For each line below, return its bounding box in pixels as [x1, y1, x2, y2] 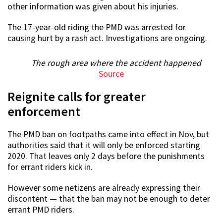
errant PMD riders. [7, 204, 74, 216]
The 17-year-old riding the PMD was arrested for [7, 22, 186, 33]
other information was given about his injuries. [7, 1, 178, 12]
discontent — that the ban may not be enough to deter [7, 193, 210, 205]
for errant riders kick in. [7, 162, 93, 173]
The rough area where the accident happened [31, 57, 201, 69]
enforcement [7, 104, 80, 120]
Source [98, 68, 124, 80]
